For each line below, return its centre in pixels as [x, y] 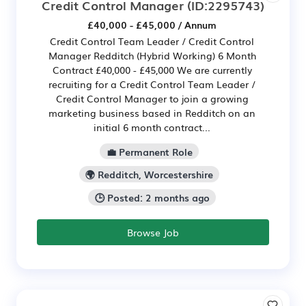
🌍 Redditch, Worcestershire [149, 175]
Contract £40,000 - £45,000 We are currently [152, 69]
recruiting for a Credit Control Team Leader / [152, 84]
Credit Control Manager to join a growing [152, 98]
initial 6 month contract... [152, 127]
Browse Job [153, 233]
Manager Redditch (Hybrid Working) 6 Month [152, 55]
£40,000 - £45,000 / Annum [152, 24]
